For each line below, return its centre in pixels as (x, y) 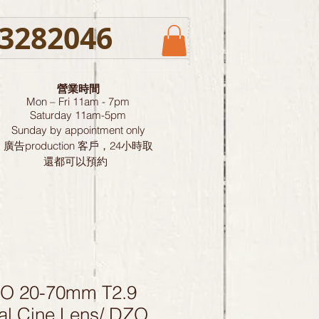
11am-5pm (99, 115)
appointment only (105, 130)
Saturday (51, 115)
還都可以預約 (77, 162)
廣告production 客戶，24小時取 (78, 146)
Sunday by (38, 130)
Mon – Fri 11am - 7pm (78, 102)
